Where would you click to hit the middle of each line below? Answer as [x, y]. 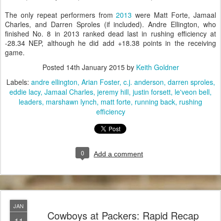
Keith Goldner [157, 67]
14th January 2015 [95, 67]
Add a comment [118, 154]
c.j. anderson [143, 82]
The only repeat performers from [61, 15]
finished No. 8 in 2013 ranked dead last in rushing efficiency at [110, 34]
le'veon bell [192, 92]
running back [155, 102]
